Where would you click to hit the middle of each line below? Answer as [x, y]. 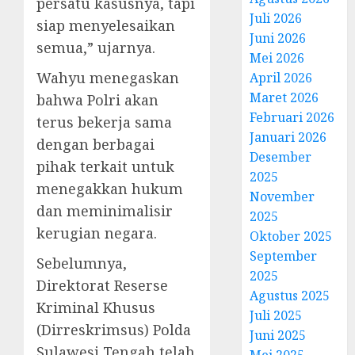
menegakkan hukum [110, 188]
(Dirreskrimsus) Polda [114, 329]
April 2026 [281, 77]
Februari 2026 [292, 117]
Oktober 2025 [291, 236]
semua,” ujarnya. [96, 47]
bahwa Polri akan [97, 99]
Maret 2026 [284, 97]
